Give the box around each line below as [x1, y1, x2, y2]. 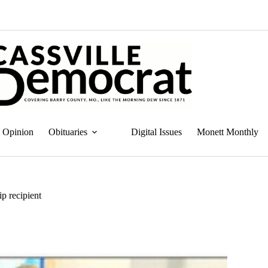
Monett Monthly [197, 127, 258, 137]
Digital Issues [131, 127, 182, 137]
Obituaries [48, 127, 87, 137]
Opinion [2, 127, 33, 137]
